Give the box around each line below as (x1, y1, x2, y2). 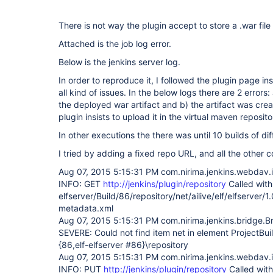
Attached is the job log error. (58, 38, 171, 49)
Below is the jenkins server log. (58, 57, 180, 67)
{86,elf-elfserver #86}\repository (58, 239, 188, 250)
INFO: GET (58, 179, 103, 189)
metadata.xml (58, 203, 113, 213)
